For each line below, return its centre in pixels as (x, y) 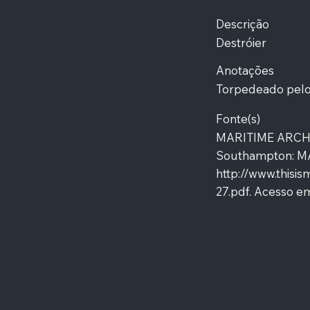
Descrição (242, 24)
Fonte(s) (238, 118)
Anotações (245, 71)
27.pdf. (233, 192)
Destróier (241, 43)
